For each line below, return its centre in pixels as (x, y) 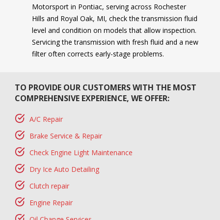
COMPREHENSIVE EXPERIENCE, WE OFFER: (92, 98)
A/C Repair (46, 119)
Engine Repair (51, 203)
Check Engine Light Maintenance (81, 153)
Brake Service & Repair (66, 136)
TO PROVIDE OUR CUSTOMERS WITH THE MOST (106, 88)
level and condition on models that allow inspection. (114, 30)
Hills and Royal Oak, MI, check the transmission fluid (115, 19)
